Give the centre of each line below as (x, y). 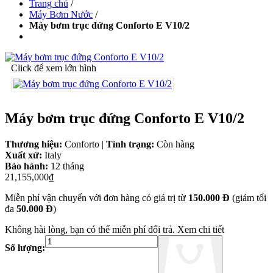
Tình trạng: (131, 144)
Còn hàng (175, 144)
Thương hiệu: (35, 144)
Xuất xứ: (25, 155)
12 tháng (67, 166)
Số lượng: (25, 247)
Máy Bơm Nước (61, 15)
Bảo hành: (28, 166)
